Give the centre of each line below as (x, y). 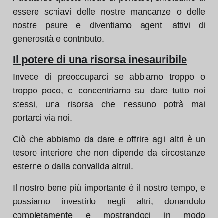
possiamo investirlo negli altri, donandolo (109, 201)
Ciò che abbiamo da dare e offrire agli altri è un (109, 139)
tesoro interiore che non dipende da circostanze (109, 153)
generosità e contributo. (58, 39)
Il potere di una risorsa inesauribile (100, 60)
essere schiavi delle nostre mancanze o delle (109, 12)
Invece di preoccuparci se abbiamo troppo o (109, 77)
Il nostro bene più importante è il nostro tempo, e (109, 188)
